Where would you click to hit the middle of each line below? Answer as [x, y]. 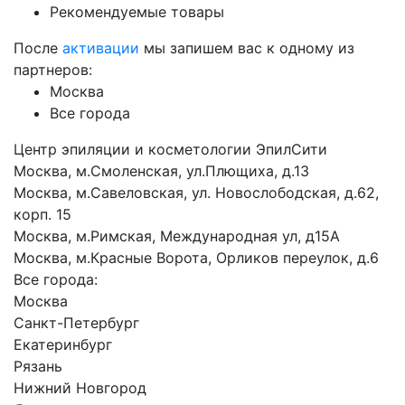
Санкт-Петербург [76, 323]
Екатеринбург [63, 344]
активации [101, 48]
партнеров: [53, 70]
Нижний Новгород [80, 388]
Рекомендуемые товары [137, 12]
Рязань [38, 366]
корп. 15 [42, 214]
